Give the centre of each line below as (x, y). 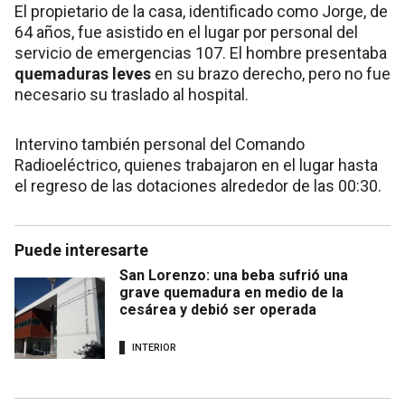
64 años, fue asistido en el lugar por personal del (186, 33)
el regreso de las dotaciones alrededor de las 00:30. (198, 186)
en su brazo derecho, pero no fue (271, 74)
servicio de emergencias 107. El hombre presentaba (201, 53)
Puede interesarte (81, 250)
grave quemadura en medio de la (231, 293)
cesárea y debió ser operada (218, 310)
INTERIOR (154, 347)
